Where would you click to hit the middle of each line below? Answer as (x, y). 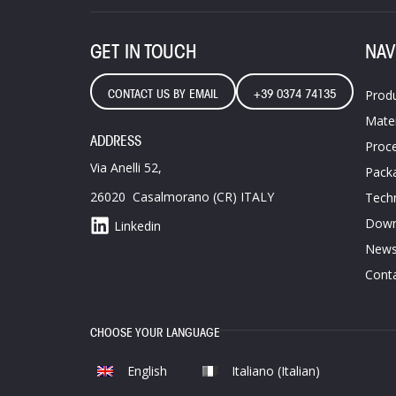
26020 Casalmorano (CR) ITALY (182, 197)
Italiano (253, 370)
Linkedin (137, 226)
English (147, 370)
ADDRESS (116, 141)
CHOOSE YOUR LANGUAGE (155, 332)
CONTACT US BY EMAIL (163, 93)
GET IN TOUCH (144, 51)
